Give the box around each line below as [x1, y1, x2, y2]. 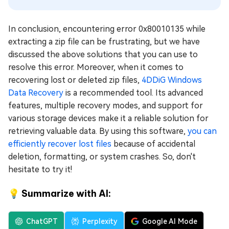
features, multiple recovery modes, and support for [8, 100, 203, 110]
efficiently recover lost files [8, 139, 111, 149]
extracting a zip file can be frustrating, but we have [8, 36, 200, 47]
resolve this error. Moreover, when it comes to [8, 62, 184, 72]
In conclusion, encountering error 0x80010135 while [8, 24, 205, 34]
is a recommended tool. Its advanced [63, 87, 203, 98]
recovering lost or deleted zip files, [8, 75, 142, 85]
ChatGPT [26, 217, 58, 225]
